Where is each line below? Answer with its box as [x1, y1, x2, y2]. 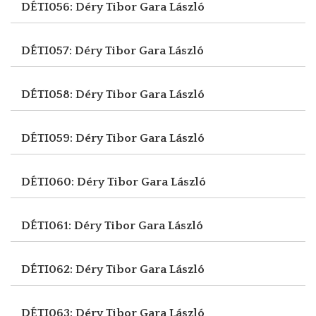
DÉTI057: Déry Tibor [21, 44, 139, 57]
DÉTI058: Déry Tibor [21, 87, 140, 101]
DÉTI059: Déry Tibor [21, 131, 140, 145]
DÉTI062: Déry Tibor [21, 262, 140, 276]
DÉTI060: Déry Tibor [21, 175, 141, 188]
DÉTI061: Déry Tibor [21, 219, 138, 232]
